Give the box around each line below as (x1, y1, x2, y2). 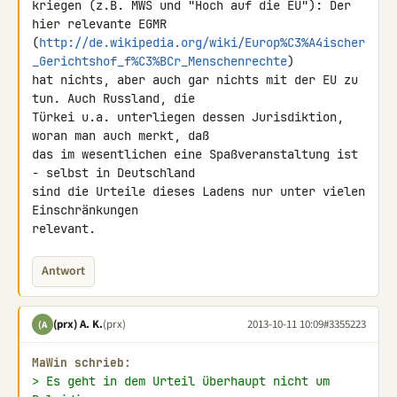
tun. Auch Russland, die (32, 90, 202, 106)
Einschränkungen (32, 202, 145, 218)
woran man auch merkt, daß (32, 128, 216, 144)
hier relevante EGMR (32, 16, 174, 32)
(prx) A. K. (53, 315, 103, 332)
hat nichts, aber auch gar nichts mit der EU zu (32, 72, 358, 88)
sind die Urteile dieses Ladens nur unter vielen (32, 183, 365, 199)
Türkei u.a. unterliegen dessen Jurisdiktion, (32, 109, 344, 125)
